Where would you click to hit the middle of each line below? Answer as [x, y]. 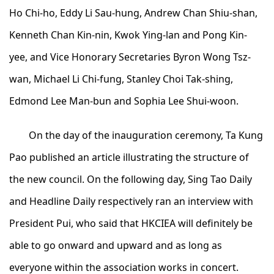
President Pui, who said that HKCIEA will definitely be [131, 224]
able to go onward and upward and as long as [116, 246]
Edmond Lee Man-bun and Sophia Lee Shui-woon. [124, 101]
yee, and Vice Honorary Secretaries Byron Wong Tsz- [130, 57]
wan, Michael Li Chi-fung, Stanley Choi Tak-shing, [121, 79]
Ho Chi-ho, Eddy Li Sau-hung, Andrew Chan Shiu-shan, [133, 13]
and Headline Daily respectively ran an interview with [131, 202]
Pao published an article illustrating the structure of [129, 157]
